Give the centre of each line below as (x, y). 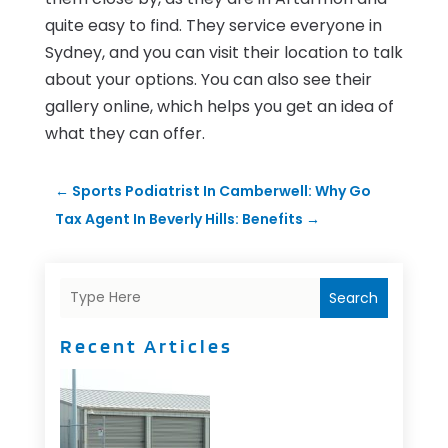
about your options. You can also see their (208, 79)
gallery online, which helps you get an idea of (219, 106)
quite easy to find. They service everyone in (213, 25)
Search (354, 297)
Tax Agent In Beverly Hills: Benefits (178, 218)
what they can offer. (124, 133)
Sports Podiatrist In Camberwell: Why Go (221, 190)
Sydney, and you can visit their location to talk (223, 52)
